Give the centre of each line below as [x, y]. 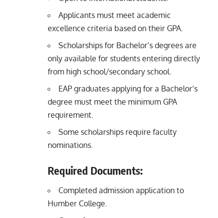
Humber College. [77, 204]
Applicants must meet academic [115, 15]
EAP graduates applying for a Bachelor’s [128, 88]
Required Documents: [95, 170]
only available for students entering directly [124, 58]
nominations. [70, 145]
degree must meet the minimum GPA [112, 101]
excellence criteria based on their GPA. [115, 28]
